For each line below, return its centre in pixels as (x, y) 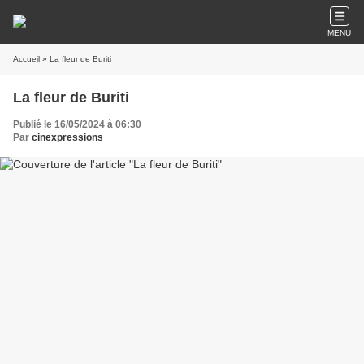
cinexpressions (67, 137)
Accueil (26, 59)
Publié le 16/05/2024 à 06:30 (77, 124)
